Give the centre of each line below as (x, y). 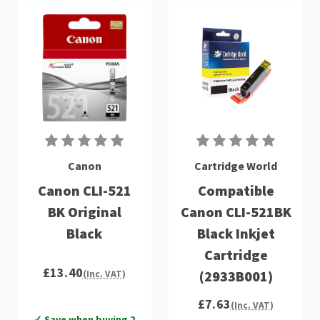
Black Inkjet (236, 233)
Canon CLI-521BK (236, 211)
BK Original (84, 211)
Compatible (236, 190)
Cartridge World (236, 165)
